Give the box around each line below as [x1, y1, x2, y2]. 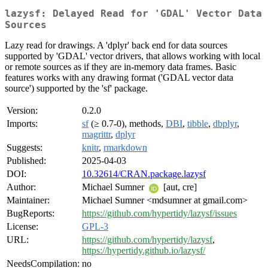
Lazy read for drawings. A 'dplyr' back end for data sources [5, 40, 227, 51]
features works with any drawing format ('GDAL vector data [5, 72, 233, 83]
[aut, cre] [161, 182, 197, 193]
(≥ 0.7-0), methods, [89, 118, 166, 129]
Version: [7, 105, 38, 116]
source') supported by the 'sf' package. [5, 83, 148, 94]
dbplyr [213, 118, 237, 129]
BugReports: [7, 208, 54, 219]
